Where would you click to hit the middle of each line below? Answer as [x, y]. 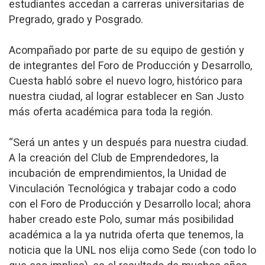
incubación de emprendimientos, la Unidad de [118, 173]
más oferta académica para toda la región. [111, 111]
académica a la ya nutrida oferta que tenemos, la [126, 234]
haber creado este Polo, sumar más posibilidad [121, 219]
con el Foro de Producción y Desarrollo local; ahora [130, 203]
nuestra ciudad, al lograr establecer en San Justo [126, 96]
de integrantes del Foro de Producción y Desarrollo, [130, 65]
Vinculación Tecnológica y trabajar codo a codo [122, 188]
